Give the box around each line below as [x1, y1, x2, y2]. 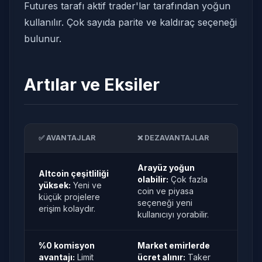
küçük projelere [39, 192, 100, 202]
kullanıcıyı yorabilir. [137, 209, 209, 219]
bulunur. [24, 33, 61, 44]
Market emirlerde [137, 240, 210, 250]
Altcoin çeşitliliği [39, 168, 109, 178]
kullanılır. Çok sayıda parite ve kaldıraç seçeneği [24, 16, 237, 28]
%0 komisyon [39, 240, 95, 250]
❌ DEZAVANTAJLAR [137, 133, 209, 142]
